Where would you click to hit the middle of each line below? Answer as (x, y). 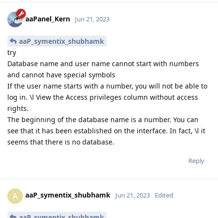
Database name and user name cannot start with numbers (103, 63)
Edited (164, 195)
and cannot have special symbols (61, 74)
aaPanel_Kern (48, 18)
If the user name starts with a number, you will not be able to (107, 86)
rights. (18, 108)
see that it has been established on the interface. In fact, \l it (106, 130)
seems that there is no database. (61, 142)
